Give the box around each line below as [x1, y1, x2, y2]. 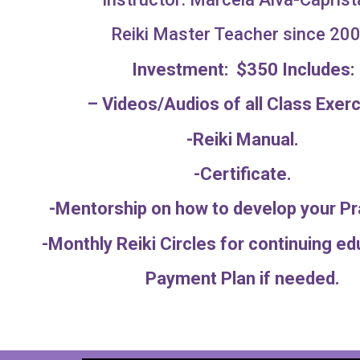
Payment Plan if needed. [145, 268, 341, 289]
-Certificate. [194, 164, 292, 185]
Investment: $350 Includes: [131, 59, 354, 80]
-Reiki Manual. [186, 129, 300, 149]
